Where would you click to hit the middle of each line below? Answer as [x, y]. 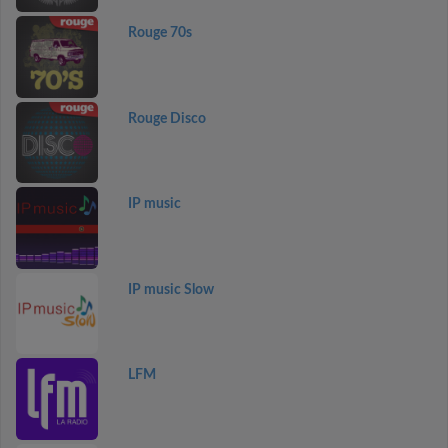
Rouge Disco [166, 118]
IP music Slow [170, 289]
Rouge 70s [159, 33]
